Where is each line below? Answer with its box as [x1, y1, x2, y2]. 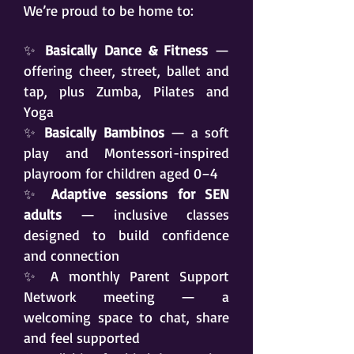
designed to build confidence [24, 226, 229, 243]
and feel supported [24, 329, 140, 346]
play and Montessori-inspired [24, 144, 229, 161]
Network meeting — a [24, 288, 229, 305]
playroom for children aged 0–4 [24, 164, 218, 182]
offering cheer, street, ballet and [24, 62, 229, 79]
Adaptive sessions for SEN [51, 185, 230, 202]
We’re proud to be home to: [24, 2, 194, 19]
